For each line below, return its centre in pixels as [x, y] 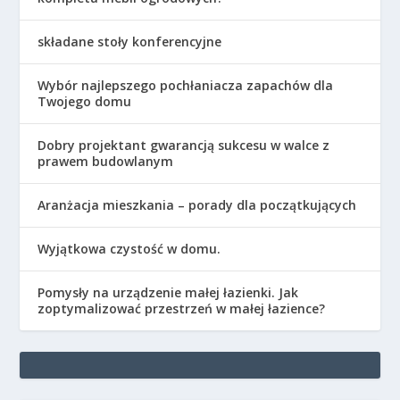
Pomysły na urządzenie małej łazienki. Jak [168, 293]
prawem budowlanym [106, 162]
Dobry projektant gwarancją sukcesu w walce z [184, 146]
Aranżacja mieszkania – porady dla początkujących [197, 205]
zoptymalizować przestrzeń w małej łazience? [182, 309]
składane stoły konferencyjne [130, 42]
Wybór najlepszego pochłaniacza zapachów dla [186, 86]
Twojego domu [85, 102]
